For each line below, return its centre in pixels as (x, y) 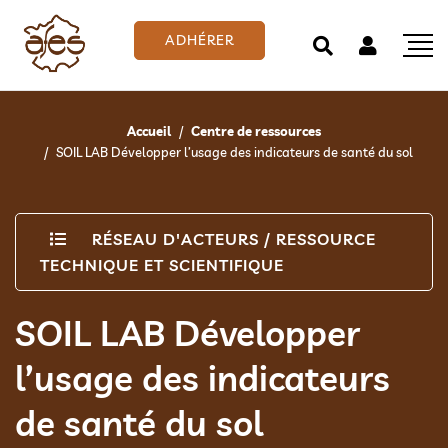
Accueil (149, 131)
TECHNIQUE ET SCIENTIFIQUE (162, 265)
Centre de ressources (256, 131)
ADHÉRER (199, 39)
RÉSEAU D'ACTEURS (175, 239)
